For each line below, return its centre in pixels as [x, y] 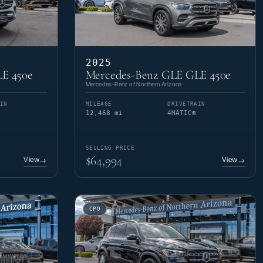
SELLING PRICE [110, 148]
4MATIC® [182, 113]
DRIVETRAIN [186, 104]
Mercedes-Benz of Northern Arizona [134, 84]
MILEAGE [99, 104]
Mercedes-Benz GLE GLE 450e [158, 75]
